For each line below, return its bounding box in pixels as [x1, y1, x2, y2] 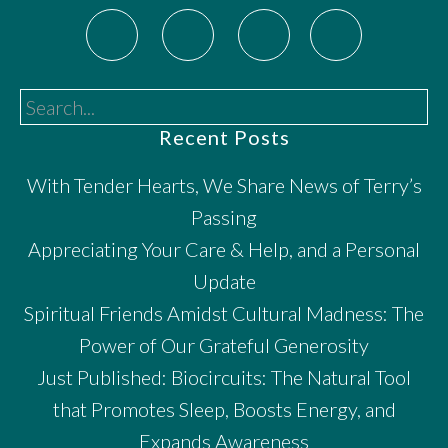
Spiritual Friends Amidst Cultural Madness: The [24, 300, 424, 325]
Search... [19, 91, 88, 116]
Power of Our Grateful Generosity [79, 332, 369, 357]
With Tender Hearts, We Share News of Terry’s [26, 172, 422, 197]
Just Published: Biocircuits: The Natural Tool [37, 364, 411, 389]
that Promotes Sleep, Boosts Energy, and [52, 396, 396, 421]
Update [192, 268, 256, 293]
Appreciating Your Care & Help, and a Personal [28, 236, 420, 261]
